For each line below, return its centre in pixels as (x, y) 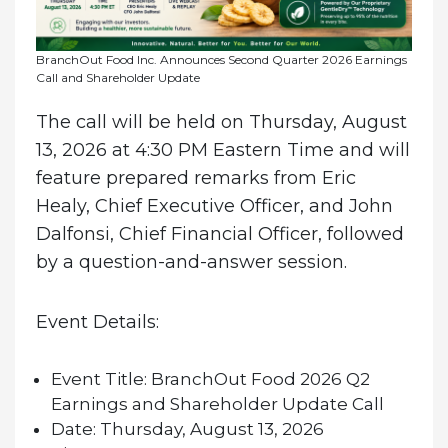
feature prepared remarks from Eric (195, 178)
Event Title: (98, 379)
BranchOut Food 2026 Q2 (258, 379)
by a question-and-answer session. (191, 262)
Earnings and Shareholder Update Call (217, 404)
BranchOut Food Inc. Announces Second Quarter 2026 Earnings (221, 60)
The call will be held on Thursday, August (221, 122)
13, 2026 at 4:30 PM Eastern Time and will (222, 150)
